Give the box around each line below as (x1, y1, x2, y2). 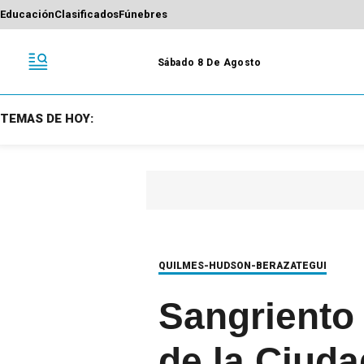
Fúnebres (119, 8, 167, 21)
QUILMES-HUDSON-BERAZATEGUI (158, 259, 327, 271)
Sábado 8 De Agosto (157, 56, 262, 68)
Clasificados (54, 8, 119, 21)
